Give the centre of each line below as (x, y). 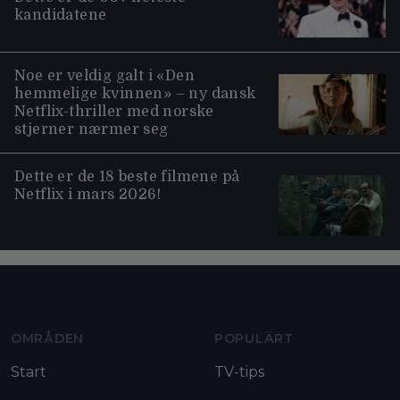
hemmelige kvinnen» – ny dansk (135, 94)
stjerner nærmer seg (92, 130)
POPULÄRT (254, 338)
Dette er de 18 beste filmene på (127, 177)
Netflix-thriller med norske (114, 112)
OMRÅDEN (47, 338)
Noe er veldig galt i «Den (104, 76)
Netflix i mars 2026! (87, 195)
